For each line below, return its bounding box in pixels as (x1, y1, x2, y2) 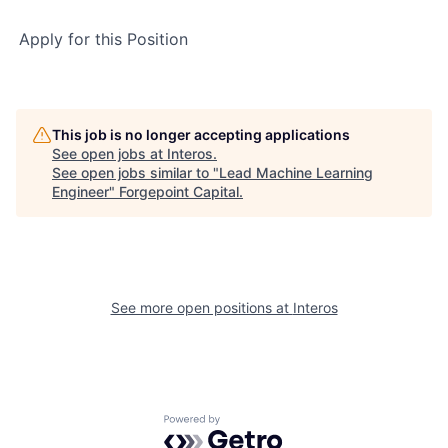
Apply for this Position (19, 29, 188, 49)
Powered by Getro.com (163, 414, 339, 434)
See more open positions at (110, 299, 293, 316)
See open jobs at (52, 145, 167, 162)
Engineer (52, 183, 109, 200)
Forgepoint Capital (119, 183, 239, 200)
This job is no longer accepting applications (52, 126, 350, 143)
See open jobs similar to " (52, 164, 219, 181)
